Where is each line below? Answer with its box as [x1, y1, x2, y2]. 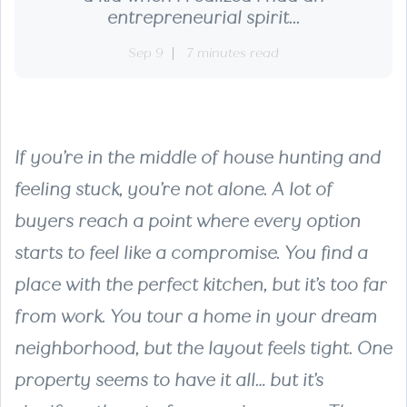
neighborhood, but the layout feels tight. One [15, 337, 392, 359]
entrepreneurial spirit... [107, 6, 300, 28]
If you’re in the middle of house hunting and [15, 146, 381, 168]
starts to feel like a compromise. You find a [15, 242, 368, 263]
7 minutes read [186, 45, 279, 61]
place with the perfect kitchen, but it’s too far [15, 273, 387, 295]
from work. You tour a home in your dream [15, 305, 377, 327]
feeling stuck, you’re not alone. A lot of [15, 178, 333, 200]
